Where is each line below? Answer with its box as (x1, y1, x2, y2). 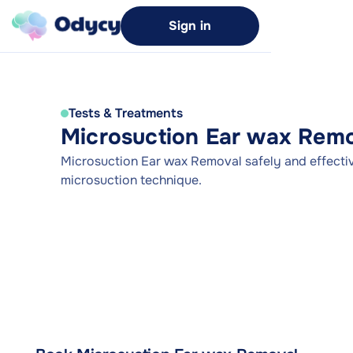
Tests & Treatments (69, 105, 183, 121)
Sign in (168, 17, 212, 34)
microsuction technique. (61, 172, 202, 188)
